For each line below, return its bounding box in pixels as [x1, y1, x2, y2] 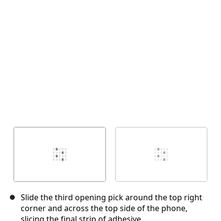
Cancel [121, 15, 141, 23]
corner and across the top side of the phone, [21, 203, 187, 214]
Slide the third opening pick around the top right [21, 192, 202, 203]
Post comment [152, 15, 194, 23]
